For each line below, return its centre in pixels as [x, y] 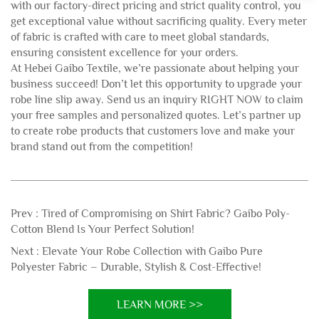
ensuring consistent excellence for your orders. [125, 53]
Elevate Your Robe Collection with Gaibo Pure [152, 252]
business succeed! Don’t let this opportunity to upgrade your [156, 84]
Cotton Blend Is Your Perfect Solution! [103, 230]
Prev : [26, 214]
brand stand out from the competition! [102, 147]
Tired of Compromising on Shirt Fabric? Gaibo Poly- [166, 214]
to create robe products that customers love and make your [153, 131]
